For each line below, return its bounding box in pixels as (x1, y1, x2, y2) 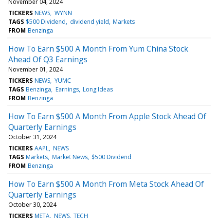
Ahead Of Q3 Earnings (8, 54, 88, 65)
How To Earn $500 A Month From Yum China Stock (8, 43, 188, 54)
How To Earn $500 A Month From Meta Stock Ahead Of (8, 178, 204, 189)
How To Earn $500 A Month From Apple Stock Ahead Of (8, 110, 206, 122)
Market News (52, 152, 88, 161)
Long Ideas (82, 85, 113, 93)
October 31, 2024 (8, 132, 56, 141)
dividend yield (70, 17, 109, 26)
